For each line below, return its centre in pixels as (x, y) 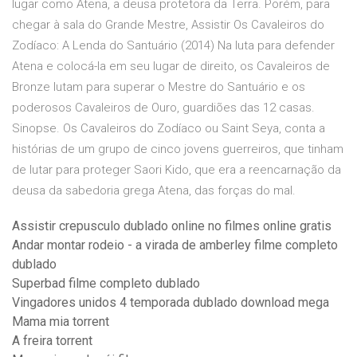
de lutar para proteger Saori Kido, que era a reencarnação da (177, 170)
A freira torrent (52, 341)
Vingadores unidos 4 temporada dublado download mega (171, 303)
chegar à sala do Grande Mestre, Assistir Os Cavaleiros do (168, 25)
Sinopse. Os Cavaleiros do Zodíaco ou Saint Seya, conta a (169, 129)
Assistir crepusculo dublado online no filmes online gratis (172, 226)
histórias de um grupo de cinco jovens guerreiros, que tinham (178, 149)
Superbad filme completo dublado (106, 284)
